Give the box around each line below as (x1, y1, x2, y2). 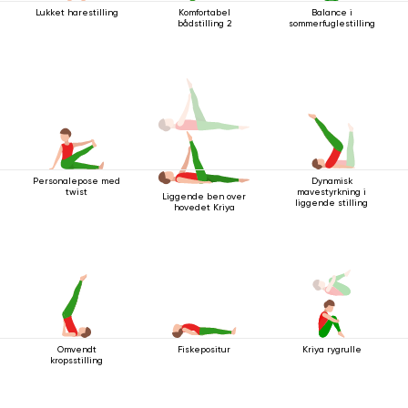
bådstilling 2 (177, 17, 231, 28)
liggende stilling (295, 197, 368, 208)
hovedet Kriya (173, 201, 235, 212)
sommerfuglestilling (288, 17, 375, 28)
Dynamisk (311, 175, 352, 186)
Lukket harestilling (35, 6, 118, 17)
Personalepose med (33, 175, 120, 186)
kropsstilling (50, 354, 103, 365)
